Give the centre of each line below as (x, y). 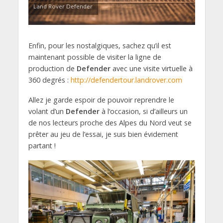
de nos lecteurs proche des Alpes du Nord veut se (110, 123)
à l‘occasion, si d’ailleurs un (143, 111)
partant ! (42, 146)
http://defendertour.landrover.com (126, 80)
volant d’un (47, 111)
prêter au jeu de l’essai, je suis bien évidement (103, 134)
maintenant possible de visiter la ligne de (95, 57)
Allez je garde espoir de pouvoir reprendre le (101, 100)
